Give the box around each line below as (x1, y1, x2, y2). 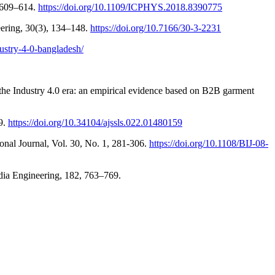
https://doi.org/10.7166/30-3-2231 (90, 23, 221, 34)
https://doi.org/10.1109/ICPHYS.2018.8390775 (38, 2, 222, 13)
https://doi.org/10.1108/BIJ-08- (149, 138, 268, 149)
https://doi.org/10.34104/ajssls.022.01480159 (8, 117, 182, 128)
